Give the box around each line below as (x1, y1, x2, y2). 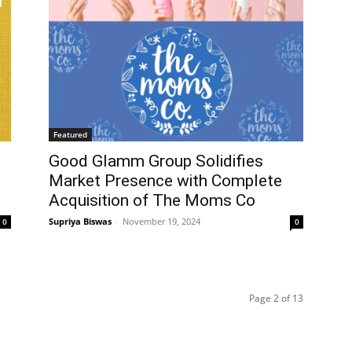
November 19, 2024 (123, 215, 200, 227)
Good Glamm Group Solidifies (49, 152, 263, 170)
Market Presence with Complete (49, 171, 282, 190)
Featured (53, 129, 87, 140)
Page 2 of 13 (249, 291, 303, 305)
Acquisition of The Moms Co (49, 191, 255, 210)
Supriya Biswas (49, 215, 112, 227)
